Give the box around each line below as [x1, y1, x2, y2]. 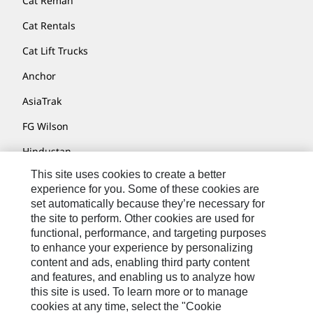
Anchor [22, 69, 56, 83]
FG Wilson [22, 119, 68, 133]
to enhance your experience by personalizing [31, 242, 254, 254]
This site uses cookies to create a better [31, 168, 226, 180]
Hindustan [22, 145, 71, 159]
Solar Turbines [22, 296, 90, 310]
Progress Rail [22, 245, 84, 259]
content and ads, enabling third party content [31, 256, 250, 268]
